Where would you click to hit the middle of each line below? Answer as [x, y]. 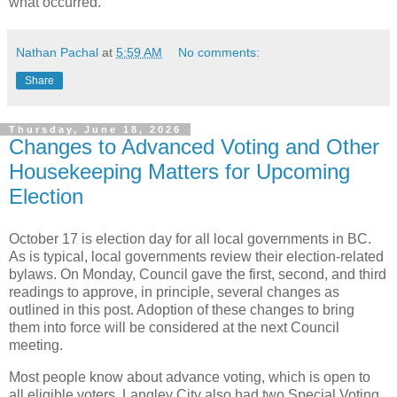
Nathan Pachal [57, 53]
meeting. [36, 346]
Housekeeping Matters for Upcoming [179, 172]
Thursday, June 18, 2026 [95, 130]
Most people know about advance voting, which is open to [190, 377]
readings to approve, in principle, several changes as [174, 292]
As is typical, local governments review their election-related [196, 257]
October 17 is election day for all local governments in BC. [190, 239]
